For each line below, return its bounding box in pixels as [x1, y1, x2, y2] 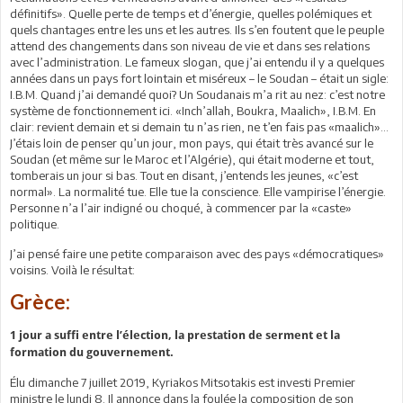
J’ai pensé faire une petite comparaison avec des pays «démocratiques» [10, 246, 384, 261]
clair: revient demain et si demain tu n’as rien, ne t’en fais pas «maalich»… [10, 119, 389, 134]
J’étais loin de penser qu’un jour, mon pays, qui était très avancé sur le [10, 135, 373, 150]
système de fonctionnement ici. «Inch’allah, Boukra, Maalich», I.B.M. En [10, 103, 376, 118]
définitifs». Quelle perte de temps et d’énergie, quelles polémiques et [10, 5, 372, 21]
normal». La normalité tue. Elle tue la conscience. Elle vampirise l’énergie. [10, 184, 386, 199]
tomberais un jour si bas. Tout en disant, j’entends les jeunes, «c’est [10, 167, 358, 183]
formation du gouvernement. [10, 345, 174, 359]
